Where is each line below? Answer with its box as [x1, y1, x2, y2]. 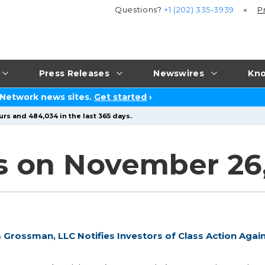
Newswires [153, 67, 204, 79]
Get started [94, 92, 147, 102]
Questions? [115, 5, 164, 15]
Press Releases [38, 67, 109, 79]
